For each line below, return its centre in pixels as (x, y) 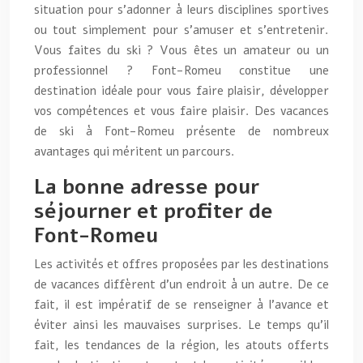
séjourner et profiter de (154, 211)
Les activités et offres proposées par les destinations (181, 264)
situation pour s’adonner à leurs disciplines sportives (181, 10)
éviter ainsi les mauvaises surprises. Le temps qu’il (181, 325)
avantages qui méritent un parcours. (135, 152)
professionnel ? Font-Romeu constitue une (181, 70)
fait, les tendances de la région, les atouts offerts (181, 345)
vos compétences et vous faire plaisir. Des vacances (181, 111)
